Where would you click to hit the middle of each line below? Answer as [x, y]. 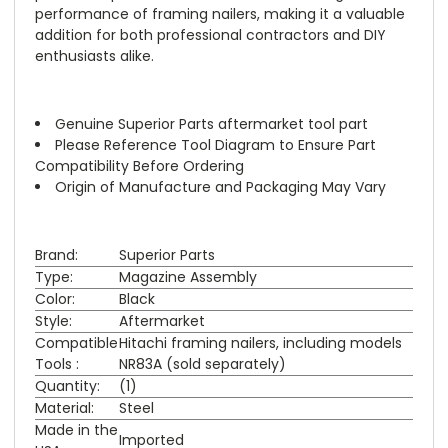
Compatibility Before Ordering [139, 165]
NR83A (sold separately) [202, 363]
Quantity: [67, 385]
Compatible [76, 342]
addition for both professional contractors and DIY [210, 34]
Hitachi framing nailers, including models [260, 342]
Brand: [56, 254]
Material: [64, 407]
